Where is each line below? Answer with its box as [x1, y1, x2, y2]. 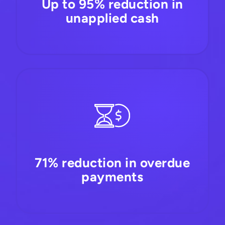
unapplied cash [65, 10, 159, 26]
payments [81, 168, 144, 185]
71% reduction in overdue [35, 154, 190, 171]
